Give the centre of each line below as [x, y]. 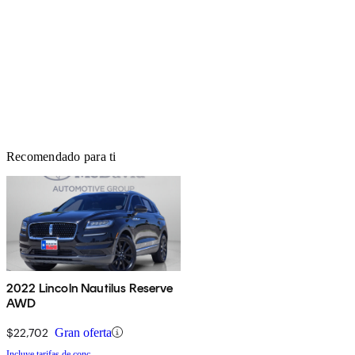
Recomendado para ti [61, 156]
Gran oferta [83, 332]
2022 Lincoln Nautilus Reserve [90, 288]
